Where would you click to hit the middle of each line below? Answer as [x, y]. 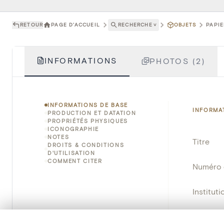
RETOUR [32, 25]
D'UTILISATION [71, 152]
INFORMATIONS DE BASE [88, 104]
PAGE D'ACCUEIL [76, 25]
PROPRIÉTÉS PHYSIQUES [88, 120]
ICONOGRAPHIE [73, 128]
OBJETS [185, 25]
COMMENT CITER [75, 160]
